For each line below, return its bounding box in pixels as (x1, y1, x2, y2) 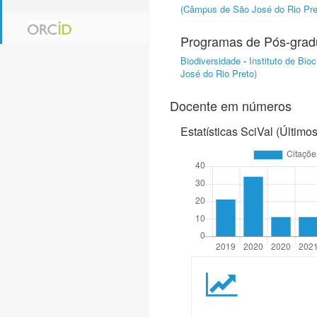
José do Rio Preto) (180, 67, 257, 80)
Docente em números (170, 96, 292, 115)
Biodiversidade (180, 54, 241, 67)
